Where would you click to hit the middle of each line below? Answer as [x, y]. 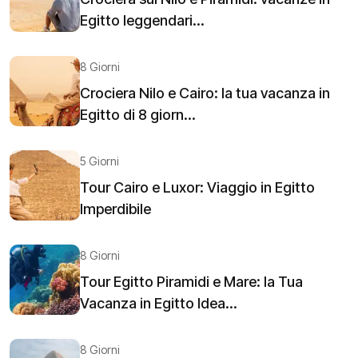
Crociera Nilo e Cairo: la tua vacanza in [205, 93]
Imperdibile [115, 209]
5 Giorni [99, 161]
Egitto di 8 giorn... [138, 114]
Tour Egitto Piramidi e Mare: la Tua [191, 281]
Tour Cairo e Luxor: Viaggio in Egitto [197, 187]
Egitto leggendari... [142, 20]
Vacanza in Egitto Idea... [159, 303]
